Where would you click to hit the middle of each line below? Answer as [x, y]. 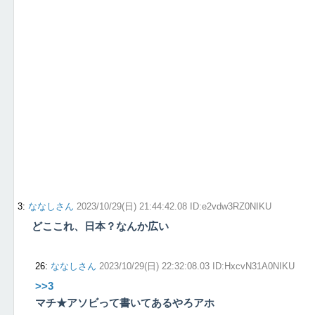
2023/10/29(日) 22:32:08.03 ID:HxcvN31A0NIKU [197, 266]
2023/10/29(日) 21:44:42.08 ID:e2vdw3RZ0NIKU [174, 207]
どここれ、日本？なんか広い [100, 226]
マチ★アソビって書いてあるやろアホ [125, 303]
